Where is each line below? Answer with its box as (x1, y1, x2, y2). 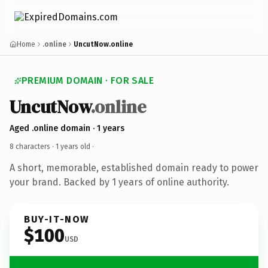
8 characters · (10, 142, 56, 151)
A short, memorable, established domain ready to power (10, 162, 258, 173)
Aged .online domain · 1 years (10, 123, 124, 133)
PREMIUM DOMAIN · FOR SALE (22, 75, 154, 86)
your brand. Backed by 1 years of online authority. (10, 176, 229, 188)
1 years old (56, 142, 90, 151)
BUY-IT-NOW (24, 213, 90, 225)
